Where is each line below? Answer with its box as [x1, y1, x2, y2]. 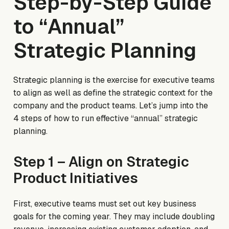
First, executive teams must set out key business [13, 198, 197, 210]
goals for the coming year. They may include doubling [13, 211, 215, 222]
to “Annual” [13, 13, 125, 40]
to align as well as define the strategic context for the [13, 87, 213, 99]
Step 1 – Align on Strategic [13, 153, 190, 171]
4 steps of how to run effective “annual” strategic [13, 113, 198, 124]
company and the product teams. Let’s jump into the [13, 100, 209, 111]
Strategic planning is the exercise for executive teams [13, 75, 215, 86]
